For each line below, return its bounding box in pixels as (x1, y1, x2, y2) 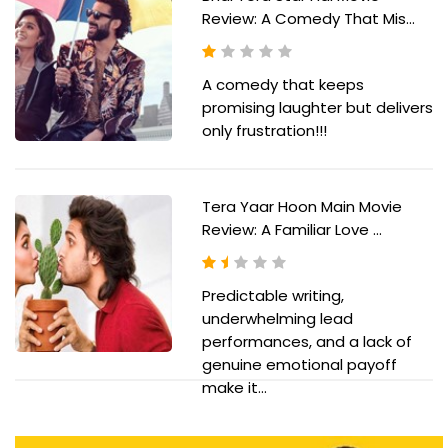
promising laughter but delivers (201, 97, 433, 119)
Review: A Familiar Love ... (201, 219, 382, 241)
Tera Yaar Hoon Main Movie (201, 196, 402, 218)
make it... (201, 377, 267, 399)
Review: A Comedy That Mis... (201, 8, 415, 30)
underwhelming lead (201, 308, 353, 330)
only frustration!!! (201, 120, 327, 142)
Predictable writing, (201, 285, 344, 307)
